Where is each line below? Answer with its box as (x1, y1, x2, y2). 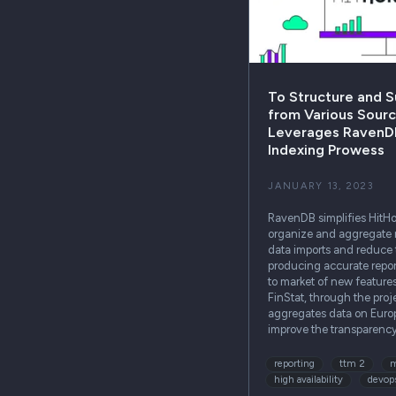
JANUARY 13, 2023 (268, 179, 374, 192)
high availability (274, 374, 344, 386)
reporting (274, 358, 316, 370)
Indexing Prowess (268, 141, 385, 158)
